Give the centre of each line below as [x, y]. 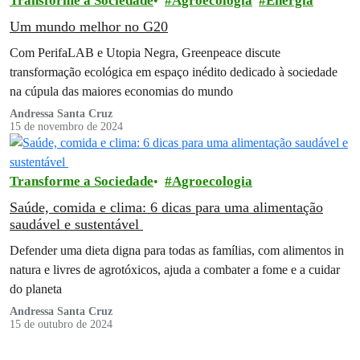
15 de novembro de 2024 [66, 127]
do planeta [36, 289]
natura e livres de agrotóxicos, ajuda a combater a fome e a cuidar [175, 270]
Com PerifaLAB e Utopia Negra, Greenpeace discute [145, 53]
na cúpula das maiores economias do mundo [121, 92]
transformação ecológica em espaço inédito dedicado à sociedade [174, 72]
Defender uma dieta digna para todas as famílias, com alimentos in [177, 251]
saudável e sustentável [76, 225]
